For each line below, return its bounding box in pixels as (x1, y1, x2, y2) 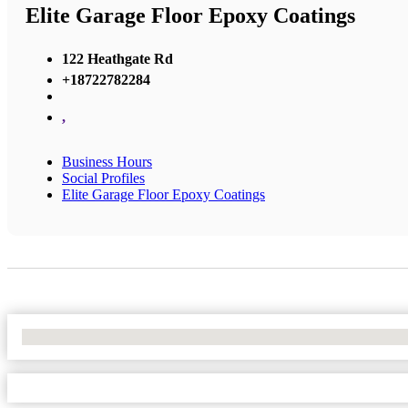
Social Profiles (62, 169, 145, 186)
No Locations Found (22, 328, 141, 344)
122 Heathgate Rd (62, 50, 173, 66)
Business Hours (62, 153, 152, 169)
